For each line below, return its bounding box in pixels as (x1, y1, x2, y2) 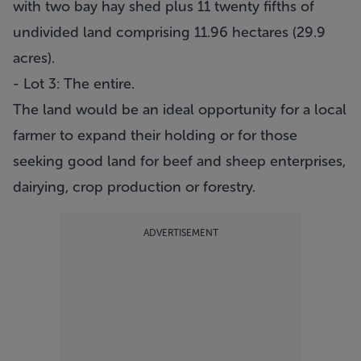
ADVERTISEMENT (143, 227, 218, 239)
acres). (13, 49, 55, 67)
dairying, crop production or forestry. (13, 178, 255, 196)
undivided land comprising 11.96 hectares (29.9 (13, 23, 330, 41)
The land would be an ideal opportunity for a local (13, 101, 346, 118)
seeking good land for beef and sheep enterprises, (13, 152, 346, 170)
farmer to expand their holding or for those (13, 127, 297, 144)
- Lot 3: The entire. (13, 75, 135, 93)
